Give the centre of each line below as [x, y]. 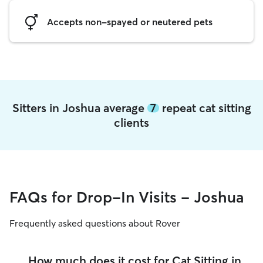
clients [131, 122]
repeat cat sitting [205, 108]
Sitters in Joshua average [80, 108]
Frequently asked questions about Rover [95, 223]
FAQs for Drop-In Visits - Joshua [127, 197]
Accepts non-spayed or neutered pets [130, 21]
